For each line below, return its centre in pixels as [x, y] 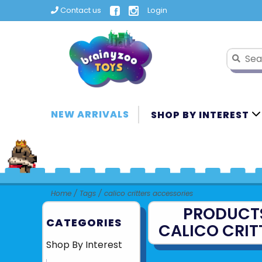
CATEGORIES [84, 223]
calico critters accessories [149, 193]
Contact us [80, 10]
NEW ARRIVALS [90, 114]
